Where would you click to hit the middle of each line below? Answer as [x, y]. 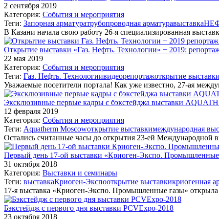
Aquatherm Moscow [55, 129]
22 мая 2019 [23, 58]
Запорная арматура [55, 23]
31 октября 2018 [31, 164]
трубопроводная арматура [130, 23]
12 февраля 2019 [31, 111]
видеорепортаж [129, 76]
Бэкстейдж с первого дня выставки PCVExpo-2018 [89, 208]
